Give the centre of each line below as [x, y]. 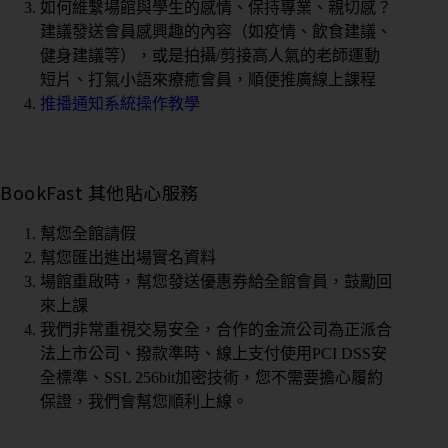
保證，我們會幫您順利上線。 [144, 402]
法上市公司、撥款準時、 [128, 354]
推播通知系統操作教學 [120, 103]
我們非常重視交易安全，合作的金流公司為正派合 [216, 330]
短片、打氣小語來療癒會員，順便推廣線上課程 [208, 79]
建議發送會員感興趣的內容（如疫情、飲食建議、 [216, 31]
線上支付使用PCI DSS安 [301, 354]
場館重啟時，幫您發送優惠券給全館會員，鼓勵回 [216, 282]
